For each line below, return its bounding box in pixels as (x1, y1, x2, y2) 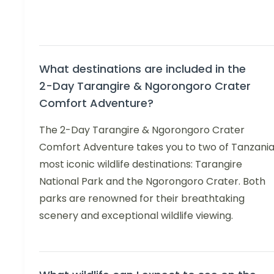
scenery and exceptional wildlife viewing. (39, 208, 233, 223)
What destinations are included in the (39, 61, 246, 76)
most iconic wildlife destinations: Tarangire (39, 157, 242, 171)
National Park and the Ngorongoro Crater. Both (39, 174, 265, 188)
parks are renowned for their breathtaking (39, 191, 245, 206)
